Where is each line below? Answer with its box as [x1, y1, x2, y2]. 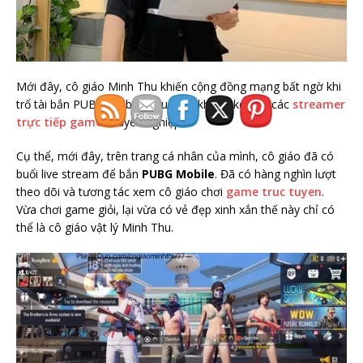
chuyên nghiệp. [102, 113, 183, 130]
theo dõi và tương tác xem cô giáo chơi [16, 183, 226, 199]
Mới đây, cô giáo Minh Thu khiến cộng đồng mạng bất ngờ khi [16, 78, 341, 94]
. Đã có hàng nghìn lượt [215, 165, 336, 181]
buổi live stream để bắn [16, 165, 142, 181]
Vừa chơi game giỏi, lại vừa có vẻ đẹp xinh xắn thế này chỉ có [16, 201, 335, 217]
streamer [293, 96, 345, 112]
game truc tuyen [226, 183, 322, 199]
